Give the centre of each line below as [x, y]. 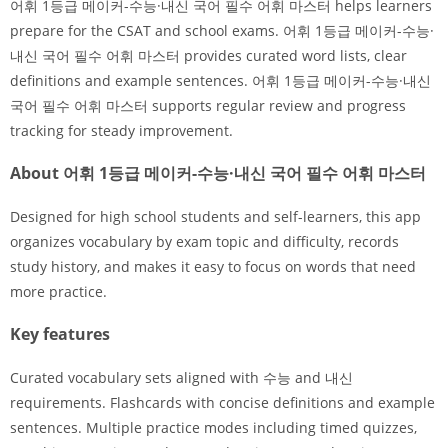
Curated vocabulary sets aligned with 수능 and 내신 [181, 377]
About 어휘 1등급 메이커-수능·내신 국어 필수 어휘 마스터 [218, 173]
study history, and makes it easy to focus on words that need [213, 266]
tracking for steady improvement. [121, 130]
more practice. [58, 291]
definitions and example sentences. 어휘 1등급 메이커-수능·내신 [220, 80]
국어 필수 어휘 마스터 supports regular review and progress [208, 105]
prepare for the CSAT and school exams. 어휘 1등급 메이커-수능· [222, 30]
